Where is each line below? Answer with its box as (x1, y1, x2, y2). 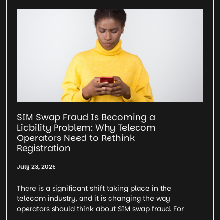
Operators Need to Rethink (17, 132, 135, 144)
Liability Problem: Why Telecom (17, 121, 156, 134)
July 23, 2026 (17, 163, 56, 171)
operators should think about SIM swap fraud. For (17, 204, 184, 214)
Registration (17, 142, 71, 155)
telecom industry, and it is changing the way (17, 193, 171, 204)
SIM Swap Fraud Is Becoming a (17, 111, 156, 124)
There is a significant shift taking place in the (17, 183, 172, 193)
